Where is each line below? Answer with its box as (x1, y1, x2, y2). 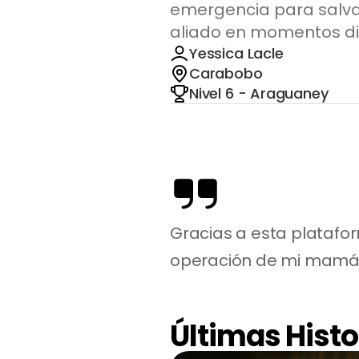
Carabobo (189, 63, 263, 83)
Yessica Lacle (189, 43, 284, 63)
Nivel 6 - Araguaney (189, 83, 329, 103)
